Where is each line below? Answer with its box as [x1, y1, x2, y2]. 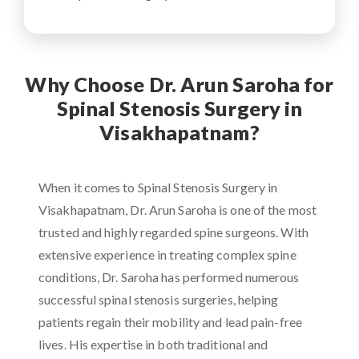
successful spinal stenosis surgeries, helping [38, 292, 279, 308]
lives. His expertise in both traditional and [38, 337, 268, 353]
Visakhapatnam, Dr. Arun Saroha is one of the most [38, 202, 317, 218]
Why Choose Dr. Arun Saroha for [25, 72, 334, 97]
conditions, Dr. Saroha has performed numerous [38, 269, 300, 285]
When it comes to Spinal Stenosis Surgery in [38, 179, 278, 196]
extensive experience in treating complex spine [38, 247, 296, 263]
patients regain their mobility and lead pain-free [38, 314, 302, 330]
